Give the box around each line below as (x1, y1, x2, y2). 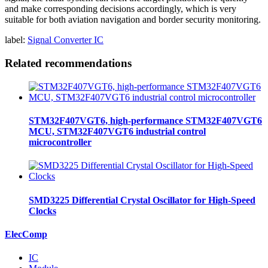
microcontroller (29, 137, 92, 148)
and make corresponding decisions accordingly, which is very (5, 4, 236, 14)
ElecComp (5, 229, 47, 239)
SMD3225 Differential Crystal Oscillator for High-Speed (29, 194, 255, 205)
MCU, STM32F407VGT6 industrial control (29, 126, 206, 137)
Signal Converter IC (28, 35, 103, 45)
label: (5, 35, 25, 45)
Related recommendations (5, 57, 132, 70)
